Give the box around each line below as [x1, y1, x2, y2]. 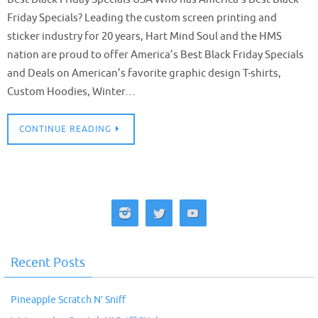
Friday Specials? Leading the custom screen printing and [7, 11, 277, 25]
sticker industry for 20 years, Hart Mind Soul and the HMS [7, 29, 282, 43]
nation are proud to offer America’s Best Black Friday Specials [7, 48, 304, 62]
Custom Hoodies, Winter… [7, 84, 136, 99]
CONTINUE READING [19, 124, 111, 136]
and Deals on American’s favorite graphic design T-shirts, [7, 66, 281, 80]
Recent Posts [11, 255, 85, 271]
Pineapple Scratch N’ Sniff [11, 294, 126, 307]
